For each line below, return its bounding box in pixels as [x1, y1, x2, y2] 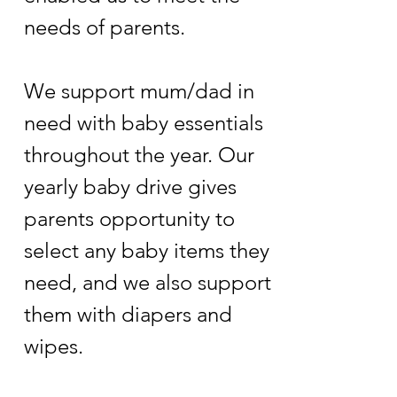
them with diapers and [24, 301, 232, 327]
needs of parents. [24, 14, 196, 40]
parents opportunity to [24, 206, 235, 231]
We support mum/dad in [24, 78, 254, 104]
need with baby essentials [24, 110, 263, 136]
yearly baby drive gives [24, 174, 237, 199]
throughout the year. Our [24, 142, 254, 167]
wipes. [24, 333, 89, 359]
